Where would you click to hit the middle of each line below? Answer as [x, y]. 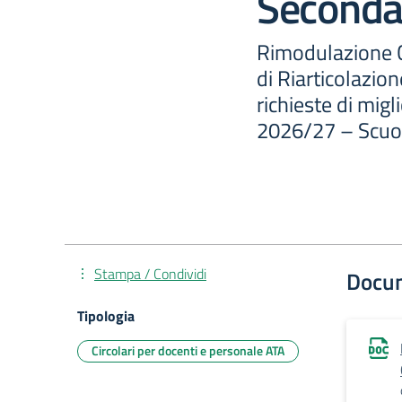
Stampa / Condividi [150, 274]
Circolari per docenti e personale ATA [188, 350]
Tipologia [106, 316]
